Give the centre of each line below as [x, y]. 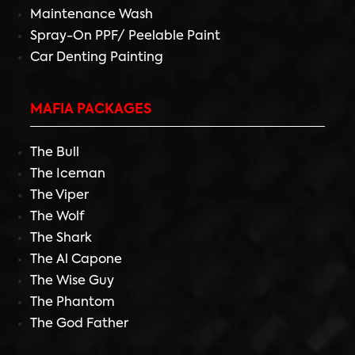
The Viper [59, 195]
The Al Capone [76, 260]
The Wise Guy [72, 281]
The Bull [55, 153]
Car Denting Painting [97, 57]
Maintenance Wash [92, 15]
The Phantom [73, 302]
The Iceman [68, 174]
